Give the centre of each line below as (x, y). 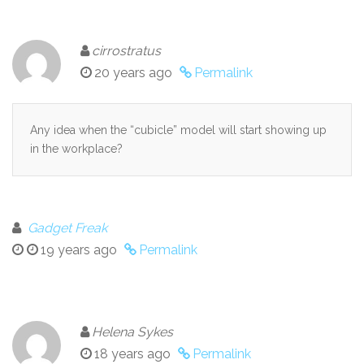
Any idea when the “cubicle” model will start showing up (178, 130)
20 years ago (133, 72)
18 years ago (132, 353)
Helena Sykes (132, 331)
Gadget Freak (67, 227)
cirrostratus (126, 50)
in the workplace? (76, 148)
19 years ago (79, 249)
